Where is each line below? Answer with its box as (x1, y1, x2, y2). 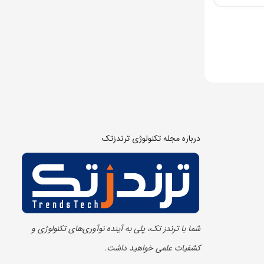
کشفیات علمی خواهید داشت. (104, 241, 200, 255)
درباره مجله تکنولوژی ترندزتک (101, 131, 200, 145)
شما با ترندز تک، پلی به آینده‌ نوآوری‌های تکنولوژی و (31, 222, 200, 235)
